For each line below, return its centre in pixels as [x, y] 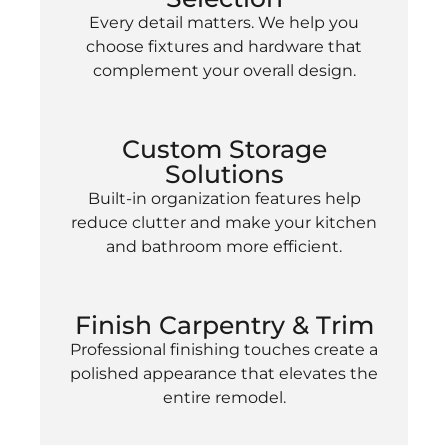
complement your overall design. [224, 70]
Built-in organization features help [224, 198]
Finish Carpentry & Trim [224, 325]
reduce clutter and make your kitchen [224, 222]
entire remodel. [224, 398]
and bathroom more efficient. [224, 246]
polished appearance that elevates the [224, 374]
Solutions [224, 174]
